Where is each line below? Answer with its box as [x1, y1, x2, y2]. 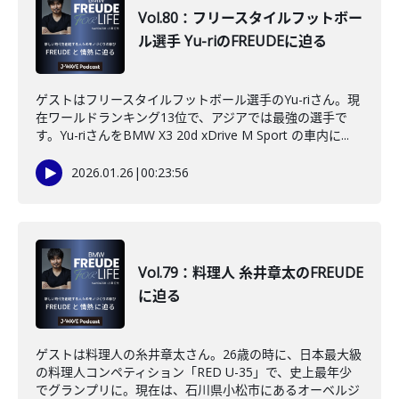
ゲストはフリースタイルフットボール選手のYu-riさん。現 [36, 91, 360, 108]
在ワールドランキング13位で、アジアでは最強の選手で [36, 109, 347, 126]
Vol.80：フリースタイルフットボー [138, 8, 362, 28]
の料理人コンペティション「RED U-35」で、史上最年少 [36, 363, 352, 380]
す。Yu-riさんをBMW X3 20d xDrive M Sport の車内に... [36, 126, 349, 143]
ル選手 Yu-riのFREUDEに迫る [138, 31, 327, 51]
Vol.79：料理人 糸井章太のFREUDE [138, 263, 363, 282]
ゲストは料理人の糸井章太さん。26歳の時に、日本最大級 [36, 346, 362, 362]
